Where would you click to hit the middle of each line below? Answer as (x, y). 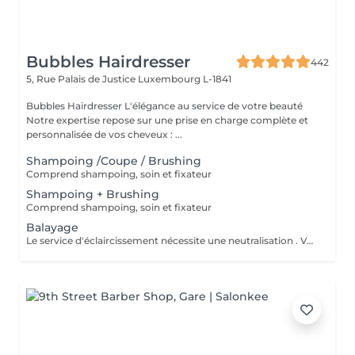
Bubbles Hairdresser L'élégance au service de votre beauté (75, 106)
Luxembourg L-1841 (185, 79)
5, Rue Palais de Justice (82, 79)
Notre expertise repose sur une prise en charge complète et (167, 120)
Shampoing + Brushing (93, 194)
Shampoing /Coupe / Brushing (114, 161)
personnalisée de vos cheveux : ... (104, 134)
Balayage (52, 227)
